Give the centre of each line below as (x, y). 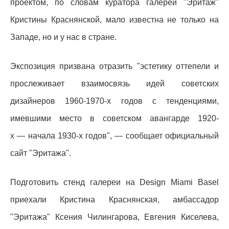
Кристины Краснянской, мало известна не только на (114, 20)
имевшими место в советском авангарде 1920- (114, 119)
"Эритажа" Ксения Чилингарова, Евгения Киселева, (114, 217)
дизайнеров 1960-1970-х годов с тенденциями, (114, 101)
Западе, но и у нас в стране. (64, 37)
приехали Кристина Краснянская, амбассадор (114, 200)
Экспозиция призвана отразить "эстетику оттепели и (114, 66)
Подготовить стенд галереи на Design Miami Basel (114, 182)
